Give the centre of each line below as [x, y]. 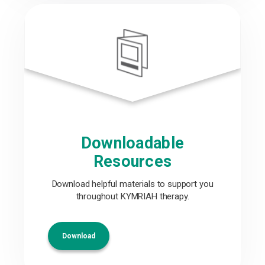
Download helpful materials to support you [132, 184]
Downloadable [132, 143]
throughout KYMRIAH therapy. [132, 196]
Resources [132, 161]
